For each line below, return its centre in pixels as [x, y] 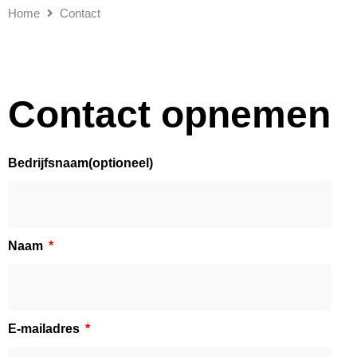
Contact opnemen [169, 115]
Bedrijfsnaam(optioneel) [80, 163]
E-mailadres [45, 329]
